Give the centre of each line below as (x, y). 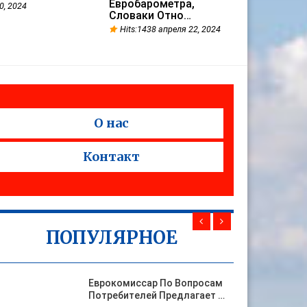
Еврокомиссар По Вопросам (156, 283)
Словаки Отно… (150, 15)
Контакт (112, 157)
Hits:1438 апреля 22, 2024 (170, 29)
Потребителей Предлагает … (157, 295)
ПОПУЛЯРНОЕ (111, 237)
